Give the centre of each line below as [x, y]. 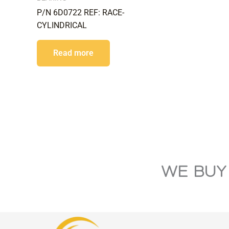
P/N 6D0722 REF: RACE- [81, 12]
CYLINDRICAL [62, 25]
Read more [73, 53]
